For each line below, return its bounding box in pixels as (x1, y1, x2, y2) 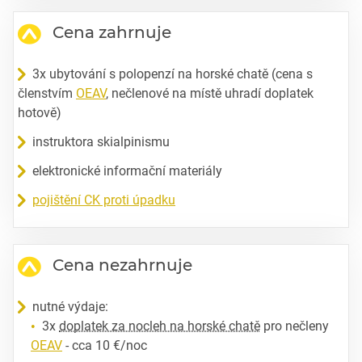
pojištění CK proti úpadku (32, 192, 175, 208)
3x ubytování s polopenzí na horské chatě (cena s (32, 65, 313, 82)
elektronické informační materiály (32, 162, 222, 179)
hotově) (18, 104, 61, 120)
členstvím (18, 85, 76, 101)
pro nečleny (260, 318, 329, 334)
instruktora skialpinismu (32, 133, 170, 149)
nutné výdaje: (32, 298, 108, 314)
